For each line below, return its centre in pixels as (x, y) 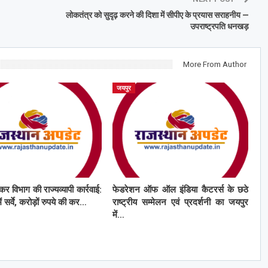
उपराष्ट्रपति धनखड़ (219, 26)
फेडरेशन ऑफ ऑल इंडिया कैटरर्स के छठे (180, 189)
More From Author (214, 64)
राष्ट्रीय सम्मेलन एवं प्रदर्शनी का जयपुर (180, 202)
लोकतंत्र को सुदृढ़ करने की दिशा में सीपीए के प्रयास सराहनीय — (157, 15)
